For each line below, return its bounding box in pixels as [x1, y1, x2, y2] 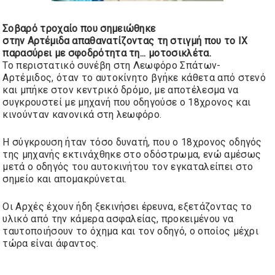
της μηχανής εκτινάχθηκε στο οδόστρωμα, [2, 149, 201, 160]
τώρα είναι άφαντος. [2, 238, 99, 249]
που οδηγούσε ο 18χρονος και [110, 96, 251, 108]
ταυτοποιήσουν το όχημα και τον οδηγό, [2, 225, 190, 237]
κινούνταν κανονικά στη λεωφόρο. [2, 109, 162, 120]
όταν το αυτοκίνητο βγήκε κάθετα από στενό [56, 72, 266, 83]
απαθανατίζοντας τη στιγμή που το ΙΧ [69, 35, 248, 47]
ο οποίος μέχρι [189, 225, 259, 237]
